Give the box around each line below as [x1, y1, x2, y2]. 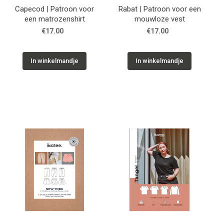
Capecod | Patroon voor [15, 4, 94, 13]
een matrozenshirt [24, 14, 85, 23]
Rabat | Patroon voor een [118, 4, 201, 13]
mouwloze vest [134, 14, 185, 23]
